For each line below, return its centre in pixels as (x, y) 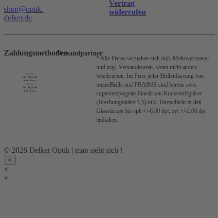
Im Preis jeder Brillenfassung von (165, 76)
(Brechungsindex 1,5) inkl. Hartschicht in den (149, 102)
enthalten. (107, 120)
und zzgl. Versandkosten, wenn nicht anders (147, 67)
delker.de (18, 18)
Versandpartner (80, 54)
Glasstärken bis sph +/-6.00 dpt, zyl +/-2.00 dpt (151, 111)
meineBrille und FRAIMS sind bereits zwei (146, 85)
